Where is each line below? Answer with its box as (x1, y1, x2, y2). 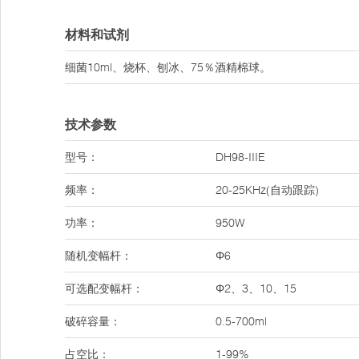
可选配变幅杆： (65, 281, 143, 296)
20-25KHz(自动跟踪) (216, 183, 319, 197)
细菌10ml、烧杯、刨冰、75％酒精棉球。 (65, 60, 271, 75)
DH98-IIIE (216, 150, 265, 164)
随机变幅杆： (65, 248, 132, 263)
